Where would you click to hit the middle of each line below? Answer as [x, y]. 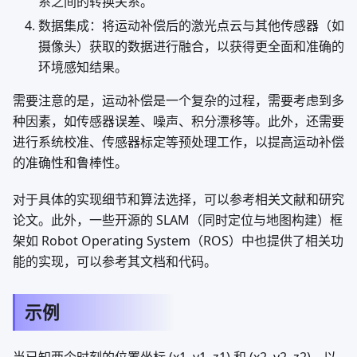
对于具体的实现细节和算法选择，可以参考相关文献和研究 [178, 199]
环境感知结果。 [83, 67]
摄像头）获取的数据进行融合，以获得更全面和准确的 [191, 46]
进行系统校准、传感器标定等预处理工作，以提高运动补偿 [178, 142]
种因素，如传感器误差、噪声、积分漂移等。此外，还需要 [178, 121]
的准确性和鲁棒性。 [70, 163]
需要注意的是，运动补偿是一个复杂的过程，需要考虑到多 [178, 100]
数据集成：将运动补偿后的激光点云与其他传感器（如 [191, 25]
